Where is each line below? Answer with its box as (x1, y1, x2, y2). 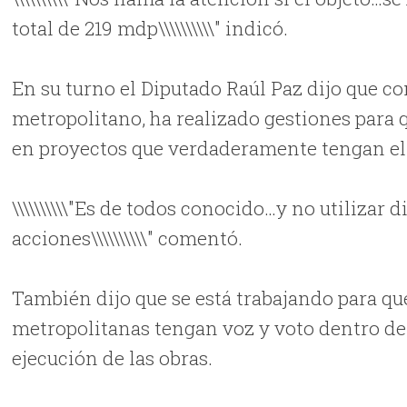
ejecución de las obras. (12, 344, 213, 371)
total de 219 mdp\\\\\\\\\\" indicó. (12, 15, 289, 41)
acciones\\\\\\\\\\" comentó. (12, 224, 243, 251)
